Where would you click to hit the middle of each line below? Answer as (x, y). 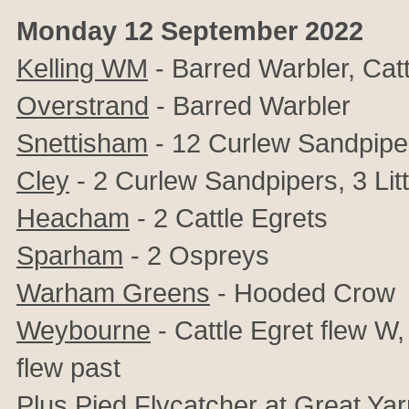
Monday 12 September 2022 (190, 31)
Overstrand (83, 105)
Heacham (73, 218)
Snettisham (82, 143)
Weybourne (84, 330)
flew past (68, 367)
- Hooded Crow (303, 293)
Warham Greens (113, 293)
